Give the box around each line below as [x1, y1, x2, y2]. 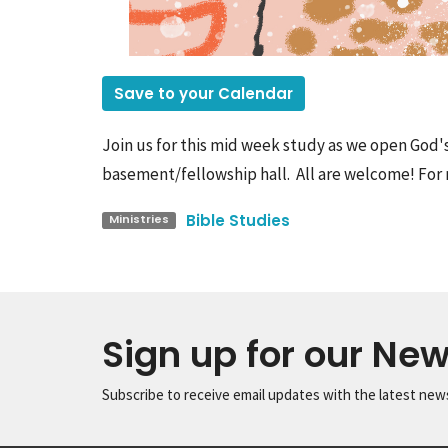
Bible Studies [185, 210, 290, 231]
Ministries [108, 211, 169, 228]
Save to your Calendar [114, 83, 293, 104]
